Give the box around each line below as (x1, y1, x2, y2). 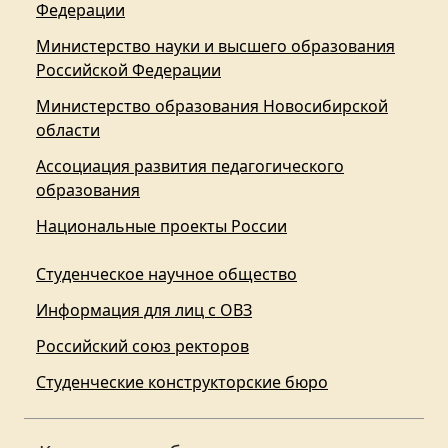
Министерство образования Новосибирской (36, 95, 388, 118)
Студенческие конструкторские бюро (36, 371, 328, 394)
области (36, 119, 100, 142)
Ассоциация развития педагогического (36, 155, 344, 178)
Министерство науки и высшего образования (36, 35, 395, 58)
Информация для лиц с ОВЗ (36, 299, 252, 322)
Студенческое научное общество (36, 263, 297, 286)
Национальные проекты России (36, 215, 287, 238)
